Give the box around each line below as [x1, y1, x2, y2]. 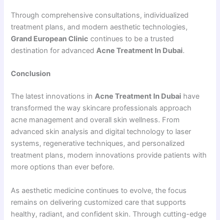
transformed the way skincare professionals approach [11, 104, 192, 113]
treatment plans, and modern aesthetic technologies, [11, 23, 188, 32]
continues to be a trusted [88, 34, 174, 44]
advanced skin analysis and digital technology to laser [11, 127, 192, 137]
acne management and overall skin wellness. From [11, 115, 180, 125]
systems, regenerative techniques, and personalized [11, 139, 185, 148]
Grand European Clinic [11, 34, 89, 44]
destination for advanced [11, 46, 97, 55]
